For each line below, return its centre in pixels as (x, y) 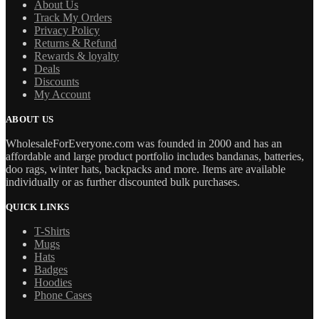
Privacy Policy (67, 30)
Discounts (57, 81)
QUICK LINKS (38, 206)
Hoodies (53, 282)
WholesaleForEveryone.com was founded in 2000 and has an (144, 143)
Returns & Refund (75, 43)
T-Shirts (52, 231)
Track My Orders (73, 17)
